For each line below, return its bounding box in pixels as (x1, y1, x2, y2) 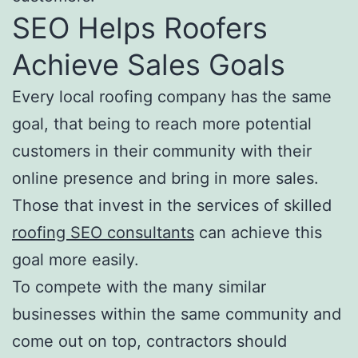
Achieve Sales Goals (12, 46, 285, 82)
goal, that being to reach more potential (12, 113, 312, 133)
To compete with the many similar (12, 276, 266, 296)
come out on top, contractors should (12, 331, 287, 351)
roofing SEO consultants (12, 222, 194, 242)
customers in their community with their (12, 141, 312, 161)
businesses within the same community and (12, 304, 341, 324)
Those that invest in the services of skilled (12, 195, 332, 215)
